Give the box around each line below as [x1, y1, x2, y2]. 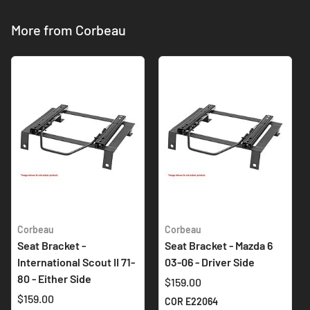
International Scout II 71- [17, 255, 135, 268]
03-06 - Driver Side [165, 255, 255, 268]
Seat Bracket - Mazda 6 [165, 238, 273, 252]
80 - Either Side [17, 271, 91, 285]
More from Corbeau [11, 21, 126, 38]
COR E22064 [165, 295, 218, 307]
